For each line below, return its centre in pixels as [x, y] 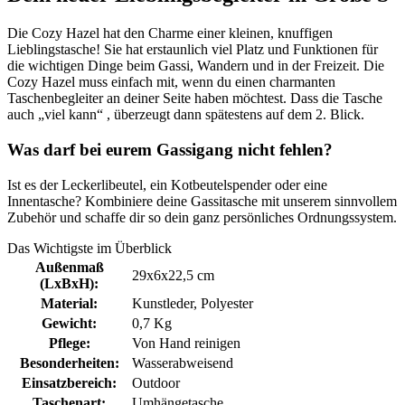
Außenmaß [69, 267]
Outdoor [156, 382]
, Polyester [223, 303]
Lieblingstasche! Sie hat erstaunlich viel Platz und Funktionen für [193, 50]
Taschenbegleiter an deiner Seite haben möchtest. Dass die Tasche [195, 99]
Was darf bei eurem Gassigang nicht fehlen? [170, 149]
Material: [69, 303]
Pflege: [69, 343]
